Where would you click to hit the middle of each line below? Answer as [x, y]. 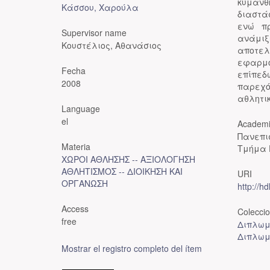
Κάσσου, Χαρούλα [100, 7]
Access [75, 209]
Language [81, 108]
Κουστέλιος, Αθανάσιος [111, 45]
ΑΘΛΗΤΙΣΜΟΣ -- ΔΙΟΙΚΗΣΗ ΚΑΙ [122, 171]
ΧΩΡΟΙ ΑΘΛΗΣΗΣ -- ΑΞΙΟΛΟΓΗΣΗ [128, 159]
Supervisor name [94, 33]
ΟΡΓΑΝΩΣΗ [85, 183]
